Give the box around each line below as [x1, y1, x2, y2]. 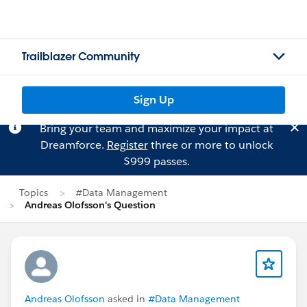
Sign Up [133, 93, 174, 107]
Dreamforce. [40, 138, 107, 152]
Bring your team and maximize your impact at [39, 121, 273, 136]
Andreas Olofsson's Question [25, 199, 156, 211]
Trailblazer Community [22, 49, 140, 64]
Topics [19, 186, 48, 199]
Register [106, 138, 148, 152]
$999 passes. [123, 154, 190, 169]
